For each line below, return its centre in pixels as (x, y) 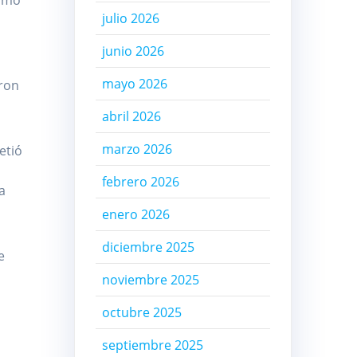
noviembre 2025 (150, 280)
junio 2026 (133, 51)
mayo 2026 (134, 84)
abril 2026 (131, 117)
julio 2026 (130, 19)
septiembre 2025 (152, 345)
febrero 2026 (140, 182)
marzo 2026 (137, 149)
